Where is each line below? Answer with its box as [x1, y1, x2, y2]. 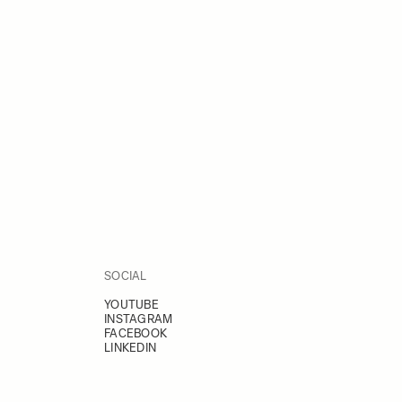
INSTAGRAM [104, 312, 173, 326]
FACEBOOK [104, 327, 168, 340]
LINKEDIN [104, 341, 157, 354]
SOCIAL [104, 269, 147, 283]
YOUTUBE [104, 298, 159, 311]
